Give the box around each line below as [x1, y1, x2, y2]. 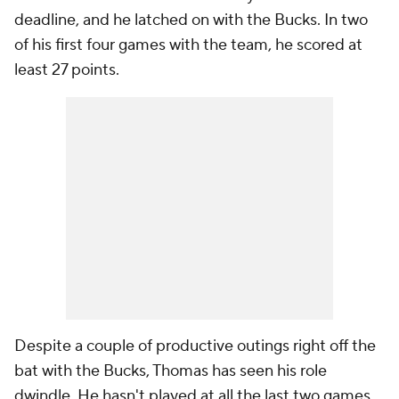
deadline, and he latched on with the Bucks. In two [14, 10, 368, 30]
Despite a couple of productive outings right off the [14, 336, 376, 356]
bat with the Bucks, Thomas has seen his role [14, 361, 327, 381]
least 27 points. [14, 60, 119, 80]
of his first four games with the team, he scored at [14, 35, 362, 55]
